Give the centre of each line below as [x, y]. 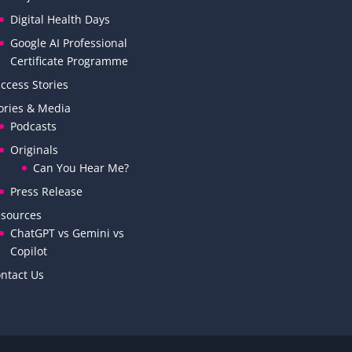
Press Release [46, 191]
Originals [34, 149]
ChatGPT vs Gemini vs [67, 233]
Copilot [28, 251]
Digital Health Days [60, 19]
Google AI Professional [68, 42]
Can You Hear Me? [81, 167]
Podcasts [33, 126]
